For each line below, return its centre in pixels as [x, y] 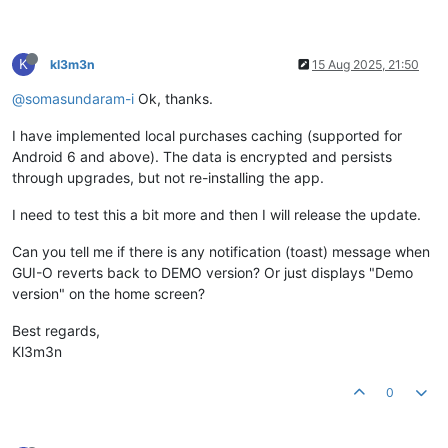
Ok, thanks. [173, 99]
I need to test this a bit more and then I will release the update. [216, 215]
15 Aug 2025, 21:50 [365, 65]
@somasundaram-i [73, 99]
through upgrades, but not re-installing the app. [168, 178]
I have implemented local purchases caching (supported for [207, 136]
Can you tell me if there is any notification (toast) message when [221, 252]
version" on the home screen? [108, 294]
